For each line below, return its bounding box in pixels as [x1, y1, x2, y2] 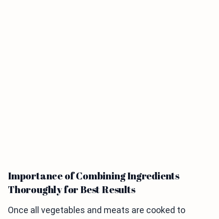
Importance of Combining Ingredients [8, 169, 179, 182]
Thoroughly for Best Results [8, 182, 135, 196]
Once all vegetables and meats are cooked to [8, 204, 185, 215]
